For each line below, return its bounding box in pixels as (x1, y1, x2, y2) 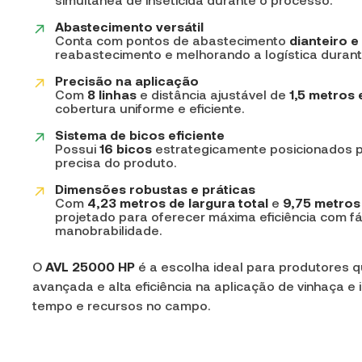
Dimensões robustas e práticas (55, 182, 255, 196)
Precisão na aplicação (55, 74, 199, 88)
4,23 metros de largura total (87, 196, 268, 210)
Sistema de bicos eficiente (55, 128, 225, 142)
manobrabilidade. (55, 223, 162, 238)
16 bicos (99, 141, 152, 156)
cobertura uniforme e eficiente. (55, 101, 244, 116)
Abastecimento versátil (55, 19, 204, 34)
